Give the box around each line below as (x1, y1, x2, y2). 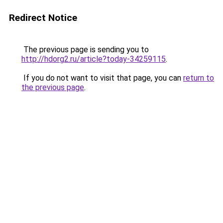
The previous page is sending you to (21, 45, 149, 54)
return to (183, 73, 214, 83)
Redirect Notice (9, 12, 77, 23)
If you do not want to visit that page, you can (21, 73, 183, 83)
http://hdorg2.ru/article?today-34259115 (21, 54, 166, 64)
